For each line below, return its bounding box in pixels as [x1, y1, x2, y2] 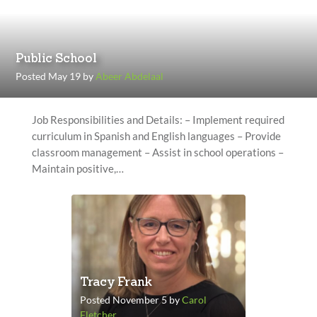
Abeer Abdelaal [96, 70, 164, 82]
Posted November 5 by [80, 294, 183, 306]
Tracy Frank [80, 277, 152, 289]
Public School [16, 53, 97, 65]
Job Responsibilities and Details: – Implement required [31, 113, 284, 126]
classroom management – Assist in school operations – [31, 146, 284, 158]
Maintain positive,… [31, 162, 124, 175]
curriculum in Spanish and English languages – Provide [31, 129, 281, 142]
